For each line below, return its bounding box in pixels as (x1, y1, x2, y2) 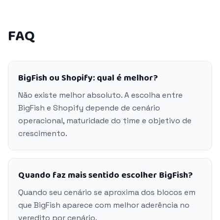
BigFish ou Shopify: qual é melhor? (18, 71, 158, 85)
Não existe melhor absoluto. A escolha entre (18, 90, 183, 100)
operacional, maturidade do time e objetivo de (18, 115, 192, 126)
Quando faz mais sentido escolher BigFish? (18, 168, 192, 182)
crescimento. (18, 128, 67, 138)
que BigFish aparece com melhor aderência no (18, 200, 190, 210)
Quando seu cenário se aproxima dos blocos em (18, 187, 195, 197)
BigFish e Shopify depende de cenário (18, 103, 160, 113)
